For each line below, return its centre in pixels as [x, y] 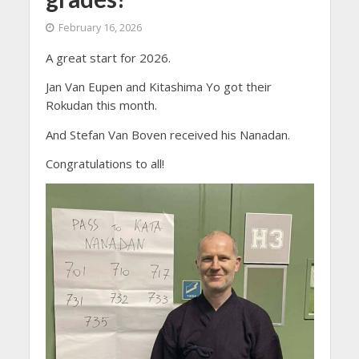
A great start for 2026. [108, 57]
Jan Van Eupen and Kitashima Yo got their [158, 87]
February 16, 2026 [100, 27]
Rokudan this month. [101, 105]
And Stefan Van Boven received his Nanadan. [167, 134]
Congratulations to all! [105, 163]
